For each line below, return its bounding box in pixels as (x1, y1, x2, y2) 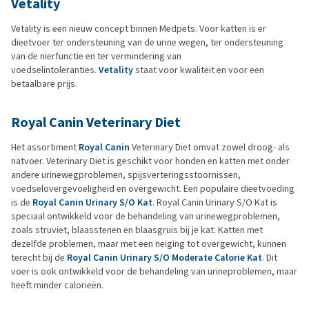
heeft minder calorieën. (11, 278, 103, 292)
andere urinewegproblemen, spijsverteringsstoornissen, (11, 168, 241, 181)
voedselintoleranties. (11, 63, 99, 77)
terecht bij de (11, 250, 67, 264)
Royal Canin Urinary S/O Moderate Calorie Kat (67, 250, 262, 264)
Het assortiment (11, 140, 79, 154)
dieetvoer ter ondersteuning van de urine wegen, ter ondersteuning (11, 35, 283, 49)
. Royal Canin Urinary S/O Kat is (152, 195, 277, 209)
